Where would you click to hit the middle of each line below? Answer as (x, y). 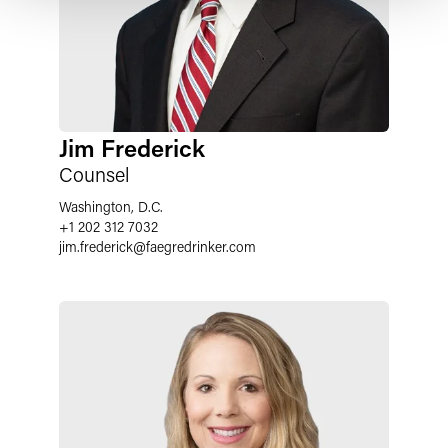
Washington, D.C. (111, 206)
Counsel (94, 174)
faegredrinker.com (201, 246)
